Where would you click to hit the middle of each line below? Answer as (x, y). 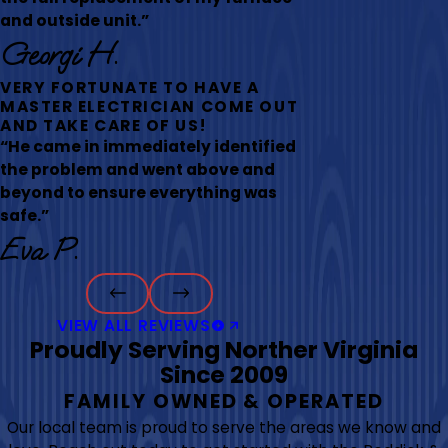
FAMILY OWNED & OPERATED (224, 401)
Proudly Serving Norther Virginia (224, 349)
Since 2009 (224, 374)
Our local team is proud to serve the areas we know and (224, 427)
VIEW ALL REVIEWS (134, 325)
